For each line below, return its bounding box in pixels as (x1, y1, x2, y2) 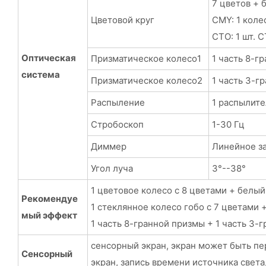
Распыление (90, 96, 145, 108)
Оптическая (21, 52, 76, 64)
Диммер (90, 140, 126, 152)
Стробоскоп (90, 118, 144, 130)
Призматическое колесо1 (90, 52, 201, 64)
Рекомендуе (21, 192, 78, 204)
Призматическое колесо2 (90, 74, 202, 86)
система (21, 68, 60, 80)
